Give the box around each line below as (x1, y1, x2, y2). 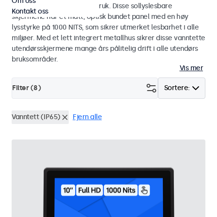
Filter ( (12, 84, 33, 92)
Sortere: (164, 84, 190, 92)
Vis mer (179, 64, 203, 72)
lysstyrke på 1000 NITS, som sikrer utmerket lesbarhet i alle (12, 23, 199, 31)
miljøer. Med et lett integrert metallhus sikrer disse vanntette (12, 34, 205, 42)
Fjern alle (73, 113, 102, 121)
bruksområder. (12, 55, 58, 63)
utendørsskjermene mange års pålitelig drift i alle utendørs (12, 45, 198, 53)
